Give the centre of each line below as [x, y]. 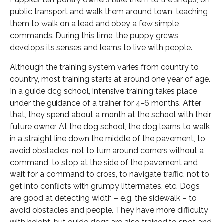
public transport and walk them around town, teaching [109, 12]
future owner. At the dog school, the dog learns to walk [110, 127]
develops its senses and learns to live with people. [101, 47]
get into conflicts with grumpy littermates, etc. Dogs [105, 186]
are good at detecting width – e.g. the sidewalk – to [103, 198]
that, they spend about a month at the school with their [111, 115]
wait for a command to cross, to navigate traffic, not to [110, 174]
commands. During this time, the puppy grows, [95, 35]
